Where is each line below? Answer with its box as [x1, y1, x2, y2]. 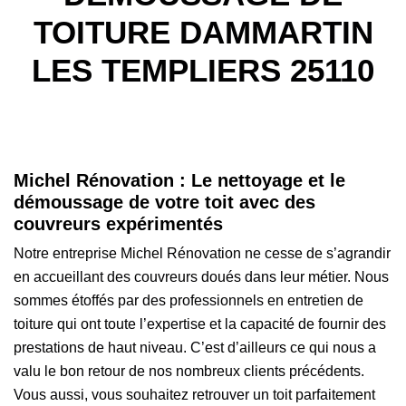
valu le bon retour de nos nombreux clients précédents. [14, 363, 364, 379]
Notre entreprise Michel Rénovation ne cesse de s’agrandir [14, 246, 391, 261]
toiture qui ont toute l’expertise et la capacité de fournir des [14, 316, 386, 332]
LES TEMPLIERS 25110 [32, 53, 374, 88]
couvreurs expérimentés [14, 214, 223, 234]
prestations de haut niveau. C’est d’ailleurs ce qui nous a [14, 340, 376, 355]
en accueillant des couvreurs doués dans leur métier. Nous [14, 269, 389, 285]
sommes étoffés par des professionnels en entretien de [14, 293, 363, 308]
